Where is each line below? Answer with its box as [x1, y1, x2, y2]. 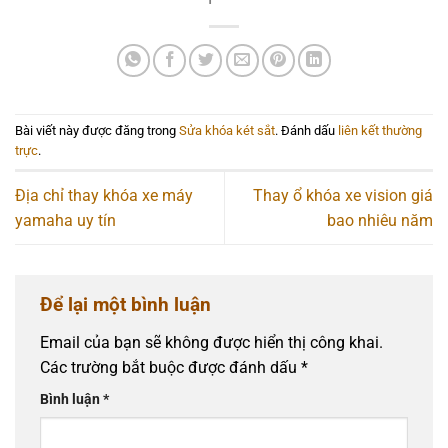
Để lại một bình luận [40, 293, 211, 317]
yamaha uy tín [15, 211, 116, 231]
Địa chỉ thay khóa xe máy [15, 186, 193, 206]
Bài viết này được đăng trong [15, 123, 179, 139]
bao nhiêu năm [327, 211, 433, 231]
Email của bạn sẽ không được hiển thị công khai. [40, 332, 383, 352]
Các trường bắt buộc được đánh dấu [40, 357, 301, 377]
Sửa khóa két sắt [179, 123, 275, 139]
